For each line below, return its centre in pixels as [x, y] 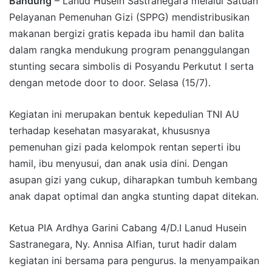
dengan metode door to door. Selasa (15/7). [110, 82]
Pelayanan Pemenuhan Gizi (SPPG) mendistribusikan [129, 17]
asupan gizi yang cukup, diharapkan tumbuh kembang [133, 179]
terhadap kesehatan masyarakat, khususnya [110, 130]
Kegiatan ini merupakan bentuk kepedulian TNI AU [124, 114]
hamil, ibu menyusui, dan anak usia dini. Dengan [118, 163]
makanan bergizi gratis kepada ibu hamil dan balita [127, 33]
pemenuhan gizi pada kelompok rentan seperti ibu [125, 147]
